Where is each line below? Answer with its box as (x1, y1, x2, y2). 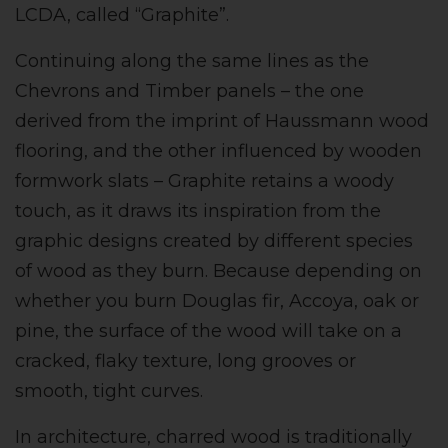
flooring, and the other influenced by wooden (15, 140, 422, 163)
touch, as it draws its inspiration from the (15, 200, 381, 223)
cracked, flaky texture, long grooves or (15, 350, 356, 373)
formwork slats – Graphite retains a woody (15, 170, 394, 193)
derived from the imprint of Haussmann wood (15, 110, 429, 133)
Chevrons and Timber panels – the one (15, 80, 364, 103)
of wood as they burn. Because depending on (15, 260, 422, 283)
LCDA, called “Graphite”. (15, 4, 229, 27)
